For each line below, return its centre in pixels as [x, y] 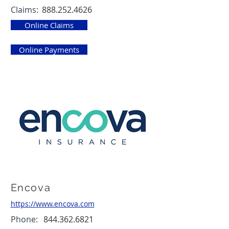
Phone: [24, 219]
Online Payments [49, 50]
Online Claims [49, 25]
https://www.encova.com [52, 204]
